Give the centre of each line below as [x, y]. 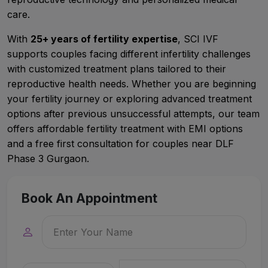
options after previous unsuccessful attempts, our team [133, 114]
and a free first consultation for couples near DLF [121, 144]
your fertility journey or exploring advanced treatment [130, 99]
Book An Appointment [89, 198]
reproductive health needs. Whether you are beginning [132, 84]
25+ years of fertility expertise [104, 39]
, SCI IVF [198, 39]
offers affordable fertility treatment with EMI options [125, 129]
